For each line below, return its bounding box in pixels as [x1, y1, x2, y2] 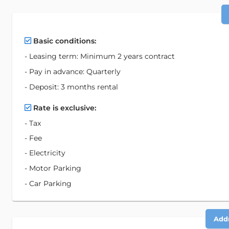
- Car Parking [25, 179, 72, 189]
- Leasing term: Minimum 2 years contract [25, 52, 175, 61]
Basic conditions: [33, 36, 96, 46]
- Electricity [25, 148, 65, 158]
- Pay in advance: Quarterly [25, 67, 121, 77]
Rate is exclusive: [33, 103, 96, 113]
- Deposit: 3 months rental [25, 82, 118, 92]
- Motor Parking [25, 164, 81, 173]
